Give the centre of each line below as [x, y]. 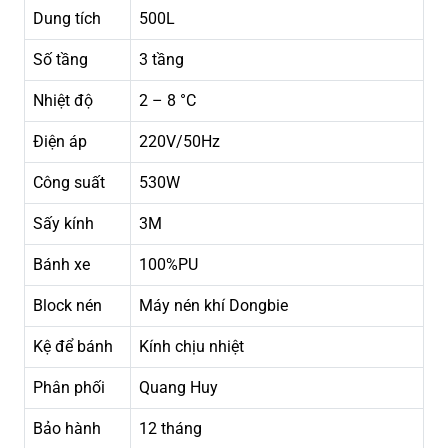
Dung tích [67, 19]
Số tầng [60, 60]
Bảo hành [69, 429]
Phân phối [71, 388]
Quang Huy [178, 388]
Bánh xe [61, 265]
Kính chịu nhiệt [191, 347]
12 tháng [170, 429]
